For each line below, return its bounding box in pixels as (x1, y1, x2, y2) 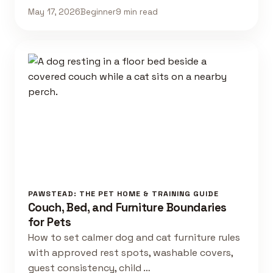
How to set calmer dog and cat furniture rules (27, 230, 240, 244)
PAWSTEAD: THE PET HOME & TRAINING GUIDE (27, 188, 219, 199)
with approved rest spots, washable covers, (27, 246, 233, 259)
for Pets (27, 214, 71, 230)
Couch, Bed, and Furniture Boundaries (27, 199, 227, 215)
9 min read (115, 6, 158, 17)
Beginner (80, 6, 116, 17)
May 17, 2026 (27, 6, 80, 17)
